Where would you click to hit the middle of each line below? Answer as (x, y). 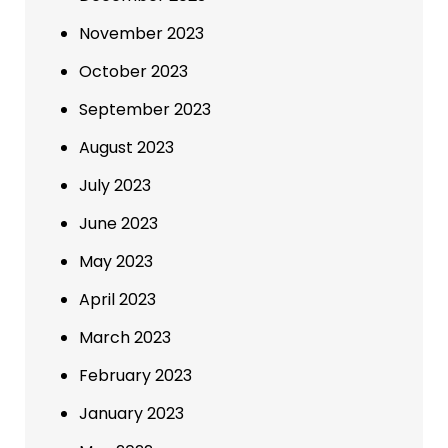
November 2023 (141, 33)
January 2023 (131, 413)
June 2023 (118, 223)
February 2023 (135, 375)
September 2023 (145, 109)
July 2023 (115, 185)
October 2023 (133, 71)
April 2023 (117, 299)
